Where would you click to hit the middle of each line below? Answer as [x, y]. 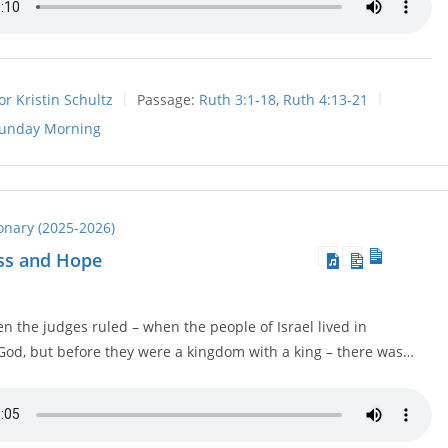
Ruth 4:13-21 [326, 99]
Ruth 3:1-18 [238, 99]
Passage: [166, 99]
